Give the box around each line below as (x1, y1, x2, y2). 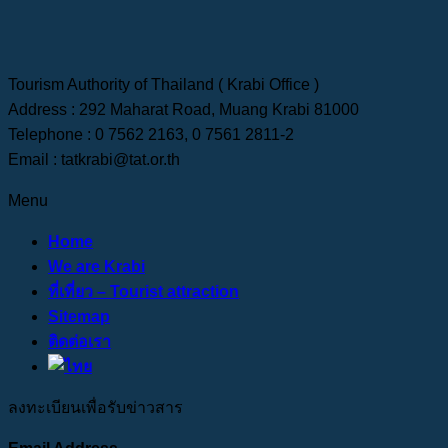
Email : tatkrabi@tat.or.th (8, 151, 180, 169)
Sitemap (48, 308, 110, 326)
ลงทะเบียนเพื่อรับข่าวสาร (8, 399, 183, 417)
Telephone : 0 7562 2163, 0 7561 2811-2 (8, 126, 294, 144)
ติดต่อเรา (48, 333, 111, 351)
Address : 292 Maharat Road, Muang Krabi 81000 (8, 101, 359, 119)
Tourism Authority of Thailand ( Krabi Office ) (8, 76, 319, 94)
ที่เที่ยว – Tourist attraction (48, 283, 239, 301)
